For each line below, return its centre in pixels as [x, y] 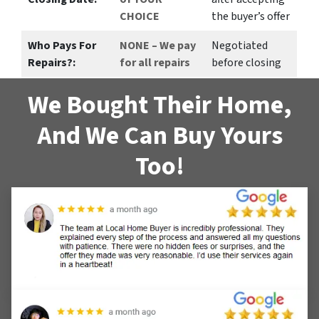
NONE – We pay [158, 45]
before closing [246, 62]
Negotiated [240, 45]
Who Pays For [62, 45]
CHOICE [140, 16]
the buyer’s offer [251, 16]
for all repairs [155, 62]
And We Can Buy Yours [159, 135]
